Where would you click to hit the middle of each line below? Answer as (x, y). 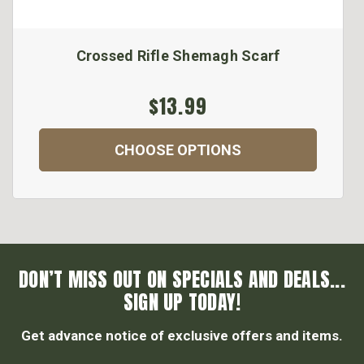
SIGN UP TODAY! (182, 303)
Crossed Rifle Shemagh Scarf (178, 56)
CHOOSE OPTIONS (178, 150)
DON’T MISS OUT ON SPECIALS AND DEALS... (182, 280)
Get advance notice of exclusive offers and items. (182, 336)
